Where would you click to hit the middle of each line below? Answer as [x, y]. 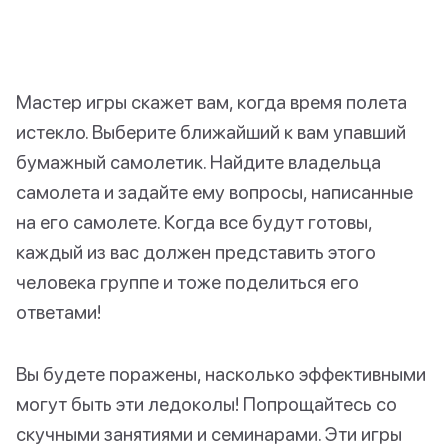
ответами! [58, 312]
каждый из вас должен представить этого [196, 252]
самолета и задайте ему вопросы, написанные [214, 192]
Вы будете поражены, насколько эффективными [221, 374]
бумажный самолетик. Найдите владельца [198, 162]
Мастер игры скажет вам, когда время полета [211, 102]
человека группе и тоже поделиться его [187, 282]
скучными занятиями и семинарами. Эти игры [209, 434]
